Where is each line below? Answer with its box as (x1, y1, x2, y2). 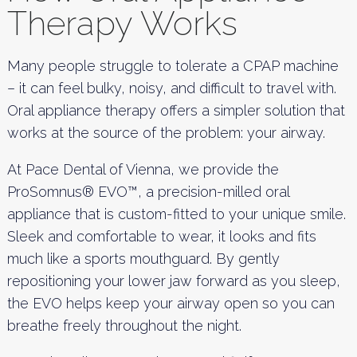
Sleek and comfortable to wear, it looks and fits (6, 227, 316, 245)
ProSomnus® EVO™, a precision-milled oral (6, 182, 289, 200)
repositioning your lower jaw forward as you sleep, (6, 272, 340, 289)
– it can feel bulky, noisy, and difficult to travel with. (6, 79, 336, 96)
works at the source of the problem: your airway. (6, 124, 325, 141)
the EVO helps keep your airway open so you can (6, 294, 335, 312)
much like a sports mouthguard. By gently (6, 249, 280, 267)
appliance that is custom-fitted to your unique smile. (6, 205, 346, 222)
